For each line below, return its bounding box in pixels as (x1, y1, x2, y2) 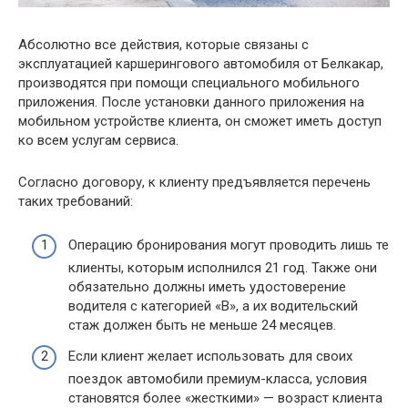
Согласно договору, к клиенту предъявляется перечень (18, 173, 371, 190)
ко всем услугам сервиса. (18, 131, 178, 148)
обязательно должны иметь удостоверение (68, 279, 346, 295)
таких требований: (18, 192, 133, 209)
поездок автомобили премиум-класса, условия (68, 370, 367, 387)
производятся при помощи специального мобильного (18, 74, 360, 91)
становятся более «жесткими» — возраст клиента (68, 389, 382, 406)
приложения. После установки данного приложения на (18, 93, 364, 110)
